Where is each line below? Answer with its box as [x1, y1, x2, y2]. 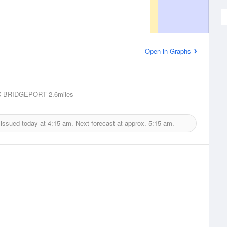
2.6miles [47, 89, 73, 99]
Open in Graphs [145, 46, 191, 56]
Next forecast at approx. [73, 118, 148, 128]
